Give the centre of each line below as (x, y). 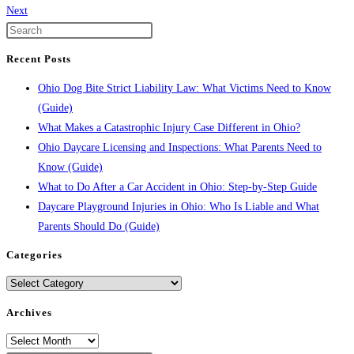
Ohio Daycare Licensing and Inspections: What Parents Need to (180, 147)
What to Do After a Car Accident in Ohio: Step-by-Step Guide (177, 186)
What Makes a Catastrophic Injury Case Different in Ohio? (169, 127)
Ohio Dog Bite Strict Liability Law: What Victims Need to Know (185, 88)
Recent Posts (39, 59)
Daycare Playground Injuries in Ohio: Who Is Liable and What (179, 206)
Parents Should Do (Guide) (99, 226)
